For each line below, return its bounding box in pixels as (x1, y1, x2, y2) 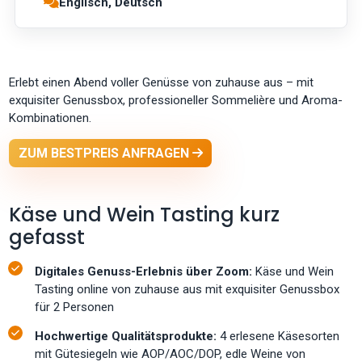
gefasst (9, 224, 86, 251)
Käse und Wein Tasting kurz (9, 201, 280, 229)
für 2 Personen (35, 300, 115, 315)
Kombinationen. (9, 111, 92, 125)
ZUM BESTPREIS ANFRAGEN (18, 145, 192, 161)
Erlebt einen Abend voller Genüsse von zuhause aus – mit (9, 75, 314, 90)
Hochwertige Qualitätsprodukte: (35, 328, 217, 343)
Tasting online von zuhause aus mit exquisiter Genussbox (35, 282, 340, 297)
